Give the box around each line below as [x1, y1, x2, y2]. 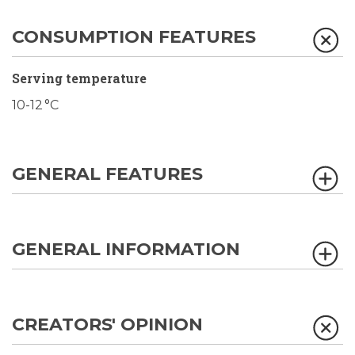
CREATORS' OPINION [12, 314, 203, 336]
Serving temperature [12, 70, 147, 87]
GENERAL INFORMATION [12, 239, 240, 261]
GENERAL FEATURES [12, 163, 203, 185]
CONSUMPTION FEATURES [12, 26, 256, 48]
